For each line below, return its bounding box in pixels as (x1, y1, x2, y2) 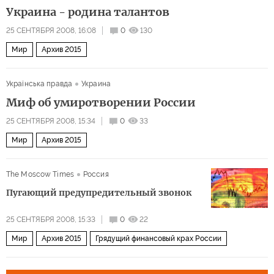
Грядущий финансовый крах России (95, 234, 221, 243)
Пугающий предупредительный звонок (6, 187, 191, 198)
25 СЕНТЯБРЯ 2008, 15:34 (6, 116, 95, 125)
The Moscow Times (6, 169, 74, 179)
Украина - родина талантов (6, 4, 169, 19)
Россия (83, 169, 109, 179)
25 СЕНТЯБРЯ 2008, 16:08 (6, 26, 96, 35)
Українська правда (6, 79, 73, 88)
